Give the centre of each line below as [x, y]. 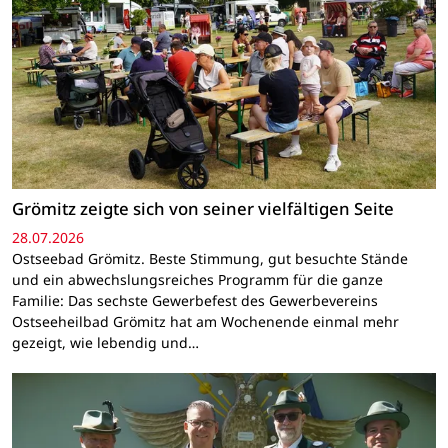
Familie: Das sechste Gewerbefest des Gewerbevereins [195, 301]
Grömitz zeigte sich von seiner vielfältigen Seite [203, 208]
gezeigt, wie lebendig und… [105, 343]
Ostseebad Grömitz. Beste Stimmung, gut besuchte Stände [210, 259]
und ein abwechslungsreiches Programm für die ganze [197, 280]
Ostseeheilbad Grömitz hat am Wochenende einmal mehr [205, 322]
